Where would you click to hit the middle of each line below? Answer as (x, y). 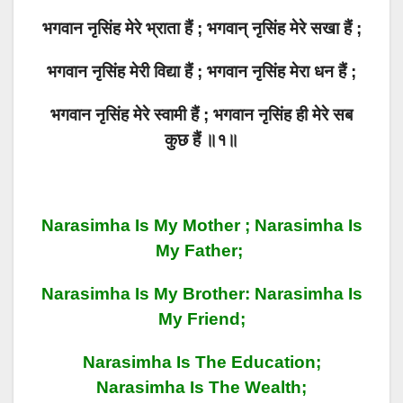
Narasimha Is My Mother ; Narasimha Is (201, 225)
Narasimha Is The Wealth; (201, 387)
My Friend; (201, 319)
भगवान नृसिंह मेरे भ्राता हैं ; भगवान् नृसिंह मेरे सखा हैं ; (201, 28)
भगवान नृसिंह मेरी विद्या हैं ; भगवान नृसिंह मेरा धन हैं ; (201, 72)
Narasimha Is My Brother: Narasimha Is (201, 294)
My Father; (201, 251)
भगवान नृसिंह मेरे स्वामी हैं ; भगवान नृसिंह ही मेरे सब (201, 115)
